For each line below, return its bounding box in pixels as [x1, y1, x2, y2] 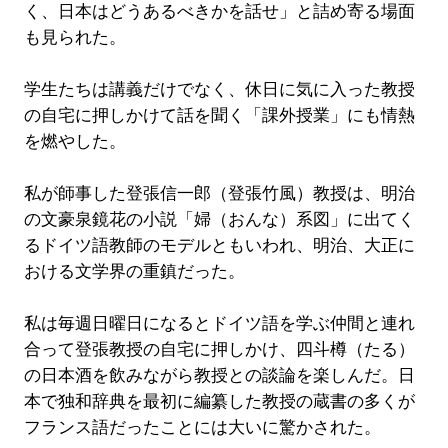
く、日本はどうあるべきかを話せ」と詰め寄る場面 [23, 2, 415, 22]
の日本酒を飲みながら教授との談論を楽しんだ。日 [23, 366, 415, 386]
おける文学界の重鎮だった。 [23, 262, 245, 282]
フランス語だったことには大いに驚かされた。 [23, 418, 381, 438]
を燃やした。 [23, 132, 126, 152]
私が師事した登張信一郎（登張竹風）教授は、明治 [23, 184, 415, 204]
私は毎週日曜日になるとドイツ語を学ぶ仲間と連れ [23, 314, 415, 334]
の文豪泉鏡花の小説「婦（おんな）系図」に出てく [23, 210, 415, 230]
